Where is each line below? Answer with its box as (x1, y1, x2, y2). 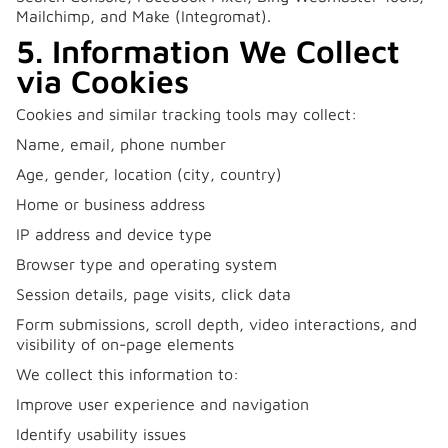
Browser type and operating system (16, 255, 277, 273)
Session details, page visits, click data (16, 285, 291, 303)
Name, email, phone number (16, 135, 226, 153)
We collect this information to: (16, 365, 239, 383)
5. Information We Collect (16, 32, 400, 70)
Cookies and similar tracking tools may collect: (16, 105, 357, 123)
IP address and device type (16, 225, 212, 243)
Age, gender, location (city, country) (16, 165, 282, 183)
